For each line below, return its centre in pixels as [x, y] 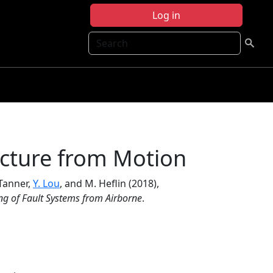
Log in [166, 15]
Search [104, 38]
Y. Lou [46, 183]
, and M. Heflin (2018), [109, 183]
